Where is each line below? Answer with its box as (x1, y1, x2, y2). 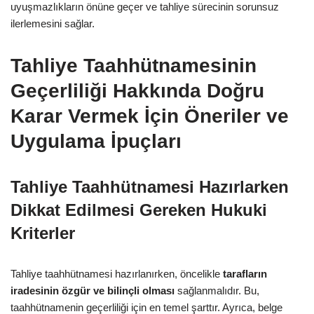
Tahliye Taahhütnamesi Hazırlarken (11, 177, 289, 196)
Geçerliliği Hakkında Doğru (11, 79, 264, 102)
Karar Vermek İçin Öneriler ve (11, 104, 289, 127)
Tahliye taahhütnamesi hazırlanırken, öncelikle (11, 267, 223, 280)
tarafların (223, 267, 267, 280)
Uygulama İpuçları (11, 130, 182, 152)
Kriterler (11, 223, 75, 243)
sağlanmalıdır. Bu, (175, 284, 259, 296)
